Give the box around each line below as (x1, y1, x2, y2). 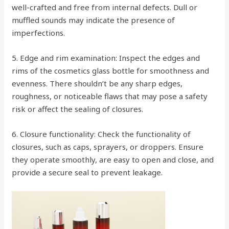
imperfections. (12, 28, 65, 38)
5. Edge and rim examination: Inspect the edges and (12, 53, 200, 63)
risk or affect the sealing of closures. (12, 104, 144, 114)
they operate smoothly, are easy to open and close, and (12, 154, 214, 165)
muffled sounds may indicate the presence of (12, 15, 175, 25)
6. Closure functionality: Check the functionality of (12, 129, 191, 139)
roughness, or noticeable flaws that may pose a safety (12, 91, 208, 101)
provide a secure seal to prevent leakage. (12, 167, 163, 177)
